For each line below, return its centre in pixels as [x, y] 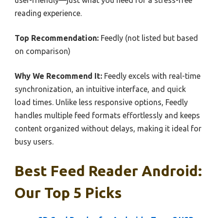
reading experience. [48, 13]
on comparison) [43, 51]
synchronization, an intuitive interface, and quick [100, 89]
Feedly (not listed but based [148, 38]
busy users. [34, 142]
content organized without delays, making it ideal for [108, 129]
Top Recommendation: [57, 38]
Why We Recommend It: [58, 76]
